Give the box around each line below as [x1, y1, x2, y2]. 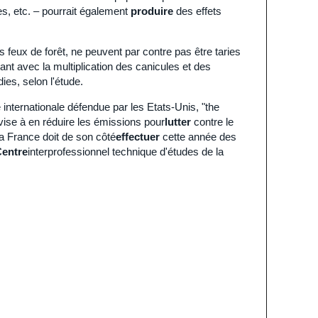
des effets [173, 5, 221, 17]
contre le [191, 116, 234, 128]
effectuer [116, 131, 160, 143]
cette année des [160, 131, 236, 143]
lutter [165, 116, 191, 128]
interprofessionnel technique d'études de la [28, 146, 224, 158]
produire [131, 5, 173, 17]
